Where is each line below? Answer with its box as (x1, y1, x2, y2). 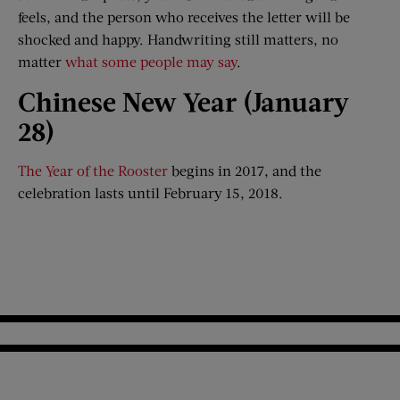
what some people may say (65, 52, 237, 70)
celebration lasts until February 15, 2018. (18, 183, 283, 201)
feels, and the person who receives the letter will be (18, 7, 350, 25)
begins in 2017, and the (168, 161, 321, 179)
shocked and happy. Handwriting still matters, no (18, 29, 338, 47)
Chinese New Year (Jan (18, 84, 291, 117)
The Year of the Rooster (18, 161, 168, 179)
